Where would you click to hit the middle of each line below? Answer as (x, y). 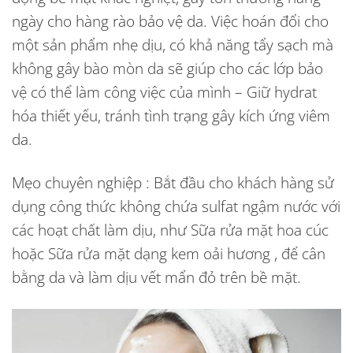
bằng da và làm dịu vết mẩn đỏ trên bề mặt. (156, 277)
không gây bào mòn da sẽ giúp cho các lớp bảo (167, 69)
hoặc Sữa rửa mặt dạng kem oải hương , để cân (169, 253)
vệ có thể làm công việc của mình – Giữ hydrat (164, 92)
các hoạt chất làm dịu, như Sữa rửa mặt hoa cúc (170, 230)
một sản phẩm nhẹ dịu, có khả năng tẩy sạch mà (173, 45)
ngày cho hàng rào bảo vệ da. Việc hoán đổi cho (170, 21)
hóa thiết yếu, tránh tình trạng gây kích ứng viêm (171, 116)
